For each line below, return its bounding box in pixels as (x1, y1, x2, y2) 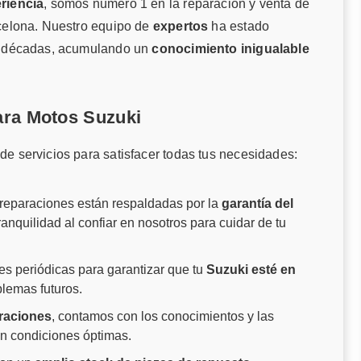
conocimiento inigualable (151, 42, 309, 56)
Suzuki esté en (206, 263, 297, 277)
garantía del (222, 197, 294, 211)
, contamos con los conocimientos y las (52, 309, 275, 324)
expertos (152, 19, 209, 34)
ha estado (208, 19, 270, 34)
